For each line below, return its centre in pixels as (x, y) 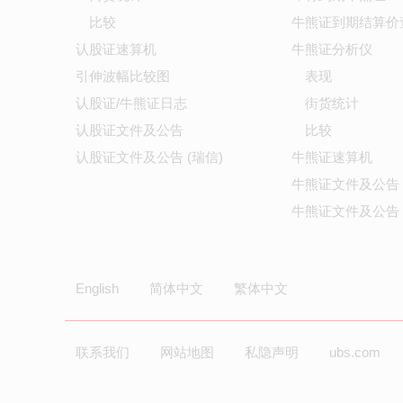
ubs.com (355, 352)
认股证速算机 (116, 49)
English (97, 288)
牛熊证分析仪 (332, 49)
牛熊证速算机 (332, 157)
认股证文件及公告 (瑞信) (149, 157)
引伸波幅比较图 (123, 76)
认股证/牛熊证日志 (131, 103)
